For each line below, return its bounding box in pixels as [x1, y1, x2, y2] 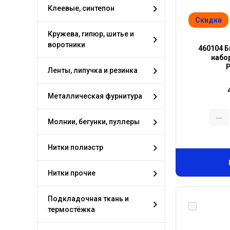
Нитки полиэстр [48, 143, 103, 151]
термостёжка [48, 205, 95, 214]
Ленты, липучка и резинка [48, 66, 138, 74]
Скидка [195, 16, 222, 24]
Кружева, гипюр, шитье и [48, 30, 134, 38]
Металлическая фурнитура [48, 92, 142, 100]
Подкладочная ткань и [48, 195, 129, 203]
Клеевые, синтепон [48, 4, 114, 12]
